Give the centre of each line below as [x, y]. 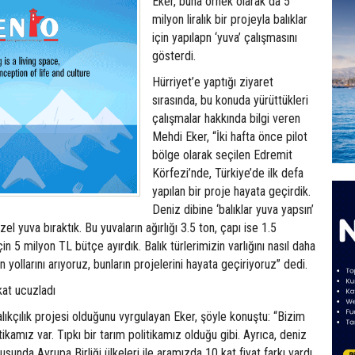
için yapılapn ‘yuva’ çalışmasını [225, 37]
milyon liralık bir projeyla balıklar [230, 19]
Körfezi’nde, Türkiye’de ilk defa [228, 173]
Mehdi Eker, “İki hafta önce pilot [230, 136]
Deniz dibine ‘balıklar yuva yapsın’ [233, 209]
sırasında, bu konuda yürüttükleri [230, 100]
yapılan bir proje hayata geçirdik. [231, 191]
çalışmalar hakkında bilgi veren [226, 118]
